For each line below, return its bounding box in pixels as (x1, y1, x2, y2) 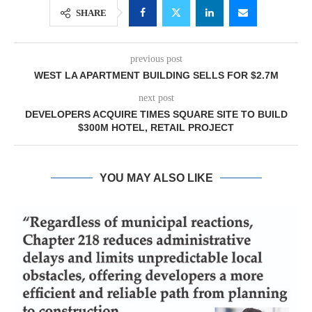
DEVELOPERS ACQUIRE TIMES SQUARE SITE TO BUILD (24, 109, 288, 120)
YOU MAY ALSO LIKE (99, 172, 213, 184)
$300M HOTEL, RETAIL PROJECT (78, 122, 234, 133)
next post (138, 93, 174, 103)
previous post (130, 54, 182, 64)
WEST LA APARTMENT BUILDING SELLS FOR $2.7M (33, 70, 279, 81)
